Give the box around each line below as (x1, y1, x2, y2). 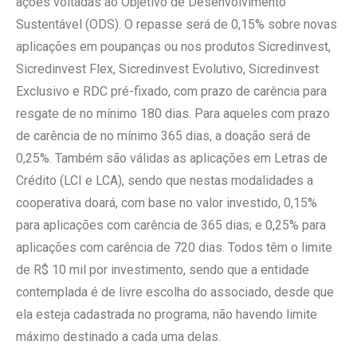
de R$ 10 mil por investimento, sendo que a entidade (16, 262, 309, 278)
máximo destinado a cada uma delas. (16, 329, 221, 345)
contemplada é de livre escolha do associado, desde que (16, 284, 334, 300)
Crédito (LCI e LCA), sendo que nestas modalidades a (16, 173, 313, 189)
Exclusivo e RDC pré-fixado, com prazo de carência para (16, 84, 327, 100)
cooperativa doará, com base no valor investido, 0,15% (16, 195, 317, 211)
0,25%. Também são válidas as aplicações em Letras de (16, 151, 328, 167)
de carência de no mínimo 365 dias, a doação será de (16, 128, 311, 144)
